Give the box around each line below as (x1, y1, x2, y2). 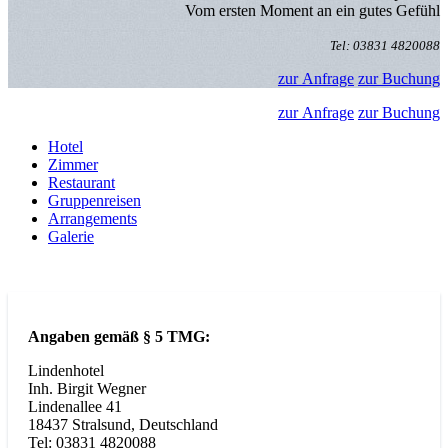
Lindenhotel (28, 362, 104, 379)
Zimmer (48, 156, 98, 173)
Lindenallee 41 (28, 398, 122, 415)
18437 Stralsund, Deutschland (28, 416, 218, 433)
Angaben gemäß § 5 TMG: (28, 328, 210, 345)
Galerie (48, 228, 94, 245)
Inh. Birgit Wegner (28, 380, 146, 397)
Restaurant (48, 174, 115, 191)
